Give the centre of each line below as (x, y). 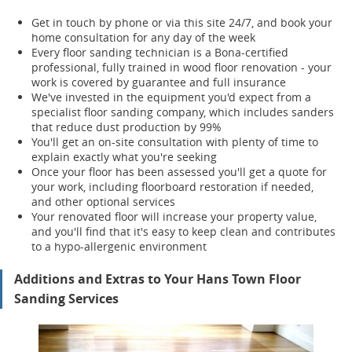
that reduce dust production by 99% (126, 127)
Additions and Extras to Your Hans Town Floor (158, 279)
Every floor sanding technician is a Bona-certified (160, 52)
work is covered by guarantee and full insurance (159, 82)
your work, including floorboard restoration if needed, (172, 187)
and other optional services (103, 202)
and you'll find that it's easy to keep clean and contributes (183, 231)
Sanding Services (66, 299)
